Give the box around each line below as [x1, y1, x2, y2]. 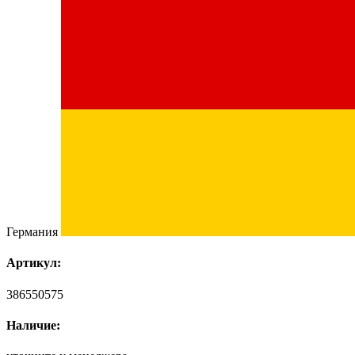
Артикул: [6, 256, 61, 270]
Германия [6, 225, 61, 239]
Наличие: [6, 318, 60, 332]
